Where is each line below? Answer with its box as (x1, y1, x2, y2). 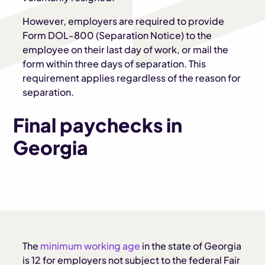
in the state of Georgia (142, 240, 242, 252)
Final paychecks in (13, 113, 183, 137)
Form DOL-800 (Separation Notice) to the (22, 29, 212, 41)
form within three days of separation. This (22, 57, 206, 70)
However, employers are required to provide (22, 15, 225, 27)
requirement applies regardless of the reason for (22, 72, 241, 84)
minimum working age (40, 240, 143, 252)
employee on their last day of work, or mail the (22, 43, 229, 56)
